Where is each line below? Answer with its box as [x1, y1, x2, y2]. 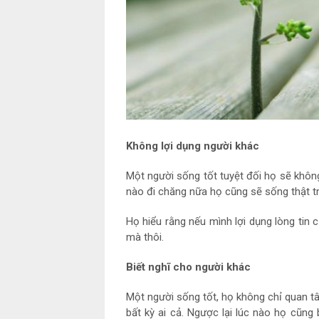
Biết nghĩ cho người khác [126, 261, 251, 274]
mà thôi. [126, 231, 164, 244]
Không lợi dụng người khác [126, 140, 259, 153]
